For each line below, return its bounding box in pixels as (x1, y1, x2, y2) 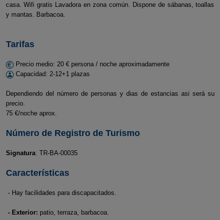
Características (5, 168, 69, 178)
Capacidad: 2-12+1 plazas (13, 70, 90, 78)
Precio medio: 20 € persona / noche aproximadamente (13, 60, 169, 68)
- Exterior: (8, 209, 38, 216)
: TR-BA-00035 (35, 149, 78, 157)
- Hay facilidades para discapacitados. (8, 189, 116, 196)
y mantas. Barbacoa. (5, 11, 65, 18)
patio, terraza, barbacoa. (38, 209, 109, 216)
